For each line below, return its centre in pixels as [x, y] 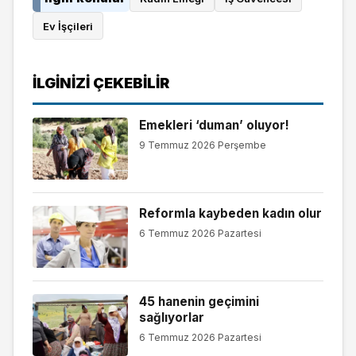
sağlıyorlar [171, 317]
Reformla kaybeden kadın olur [230, 213]
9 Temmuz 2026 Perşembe [202, 145]
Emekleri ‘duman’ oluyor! [214, 125]
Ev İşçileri [68, 26]
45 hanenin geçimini [199, 301]
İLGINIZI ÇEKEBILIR [101, 83]
